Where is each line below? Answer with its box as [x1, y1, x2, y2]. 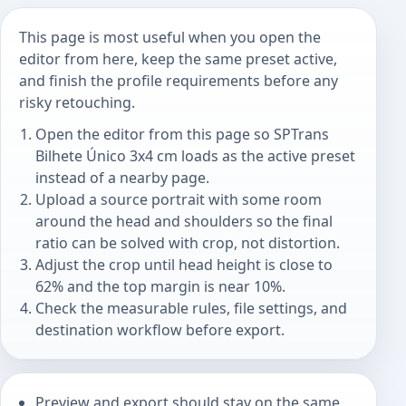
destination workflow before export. [35, 320, 285, 341]
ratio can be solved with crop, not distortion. [35, 233, 341, 254]
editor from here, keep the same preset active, [19, 48, 337, 69]
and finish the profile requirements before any [19, 70, 338, 91]
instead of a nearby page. [35, 168, 210, 188]
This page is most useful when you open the [19, 26, 321, 47]
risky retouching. [19, 92, 135, 112]
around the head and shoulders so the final [35, 211, 333, 232]
